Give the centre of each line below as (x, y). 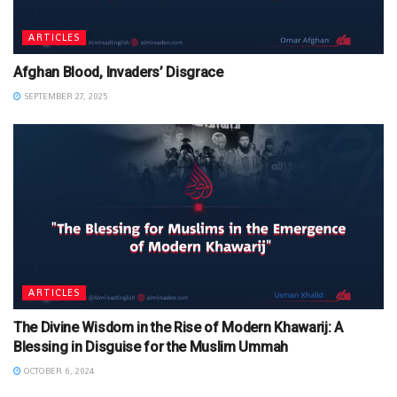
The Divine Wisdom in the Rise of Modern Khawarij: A (178, 327)
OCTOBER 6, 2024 (58, 370)
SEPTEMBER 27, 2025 (64, 96)
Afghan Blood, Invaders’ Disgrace (118, 72)
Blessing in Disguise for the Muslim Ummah (151, 346)
